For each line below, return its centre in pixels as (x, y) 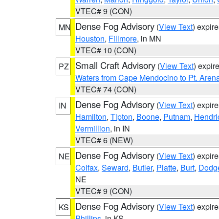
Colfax (87, 167)
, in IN (120, 128)
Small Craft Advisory (115, 65)
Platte (166, 167)
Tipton (121, 117)
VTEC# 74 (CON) (106, 89)
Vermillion (93, 128)
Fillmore (123, 38)
